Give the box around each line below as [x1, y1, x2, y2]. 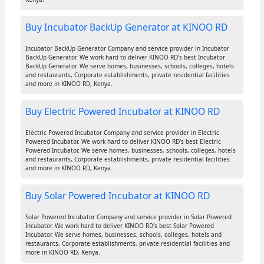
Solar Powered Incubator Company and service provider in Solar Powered [25, 213, 232, 222]
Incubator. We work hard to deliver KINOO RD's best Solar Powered [25, 222, 214, 230]
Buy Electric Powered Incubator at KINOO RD [25, 105, 220, 118]
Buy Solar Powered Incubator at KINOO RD [25, 189, 210, 203]
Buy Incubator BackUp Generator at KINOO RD [25, 21, 227, 34]
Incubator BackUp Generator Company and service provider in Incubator [25, 44, 229, 53]
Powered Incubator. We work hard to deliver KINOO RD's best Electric [25, 137, 221, 146]
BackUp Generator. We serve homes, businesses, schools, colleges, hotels [25, 62, 234, 71]
